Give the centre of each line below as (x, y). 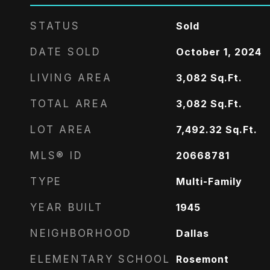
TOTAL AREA (70, 104)
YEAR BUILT (67, 207)
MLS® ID (57, 155)
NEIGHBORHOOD (81, 233)
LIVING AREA (71, 78)
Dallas (192, 233)
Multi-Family (209, 181)
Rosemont (202, 259)
